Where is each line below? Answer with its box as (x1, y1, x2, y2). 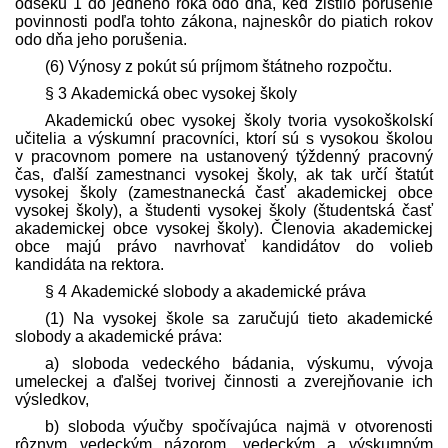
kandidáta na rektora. (15, 255, 164, 273)
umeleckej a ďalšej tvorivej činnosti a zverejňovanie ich (15, 372, 433, 390)
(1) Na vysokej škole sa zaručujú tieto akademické (45, 309, 433, 327)
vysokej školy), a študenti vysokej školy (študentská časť (15, 201, 433, 219)
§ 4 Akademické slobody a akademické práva (45, 282, 366, 300)
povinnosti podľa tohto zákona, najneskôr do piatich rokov (15, 12, 433, 30)
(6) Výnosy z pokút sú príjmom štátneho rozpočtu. (45, 57, 392, 75)
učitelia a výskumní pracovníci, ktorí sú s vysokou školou (15, 129, 433, 147)
